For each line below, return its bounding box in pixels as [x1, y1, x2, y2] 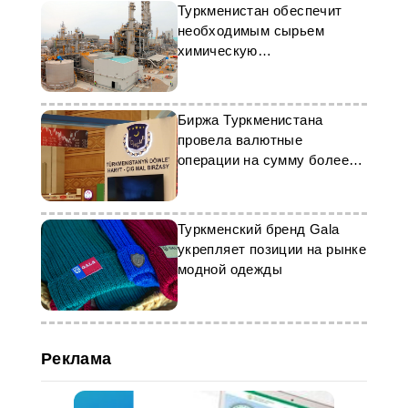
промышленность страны [177, 63, 345, 78]
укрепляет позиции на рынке [177, 241, 367, 257]
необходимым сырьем [177, 23, 324, 38]
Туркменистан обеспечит [177, 3, 342, 18]
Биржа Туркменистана [177, 112, 323, 127]
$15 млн [177, 172, 230, 188]
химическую [177, 43, 258, 58]
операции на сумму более [177, 152, 349, 168]
